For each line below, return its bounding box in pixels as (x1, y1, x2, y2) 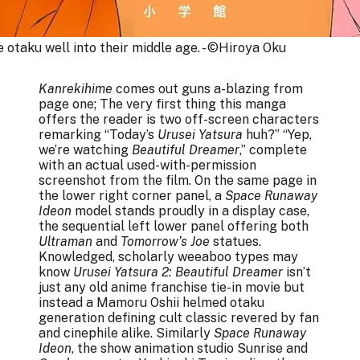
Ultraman (39, 234, 96, 249)
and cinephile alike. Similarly (39, 325, 214, 341)
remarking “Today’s (39, 127, 157, 142)
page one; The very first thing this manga (39, 96, 286, 112)
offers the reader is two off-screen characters (39, 112, 319, 127)
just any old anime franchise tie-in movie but (39, 280, 305, 295)
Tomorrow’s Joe (121, 234, 213, 249)
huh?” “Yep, (243, 127, 312, 142)
